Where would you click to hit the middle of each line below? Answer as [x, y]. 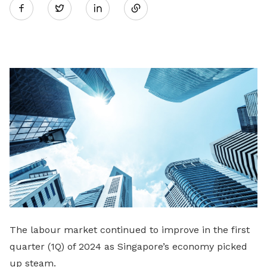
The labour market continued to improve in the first [130, 229]
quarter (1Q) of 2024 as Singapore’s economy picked [128, 246]
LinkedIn [125, 76]
